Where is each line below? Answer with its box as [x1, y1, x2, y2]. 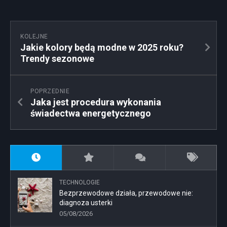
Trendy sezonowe [20, 53, 94, 64]
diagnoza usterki [59, 199, 112, 207]
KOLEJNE [20, 33, 48, 41]
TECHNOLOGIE [59, 179, 100, 186]
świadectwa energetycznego [30, 108, 151, 119]
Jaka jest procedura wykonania [30, 97, 161, 108]
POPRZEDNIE [30, 88, 69, 95]
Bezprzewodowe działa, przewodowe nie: [59, 189, 193, 198]
